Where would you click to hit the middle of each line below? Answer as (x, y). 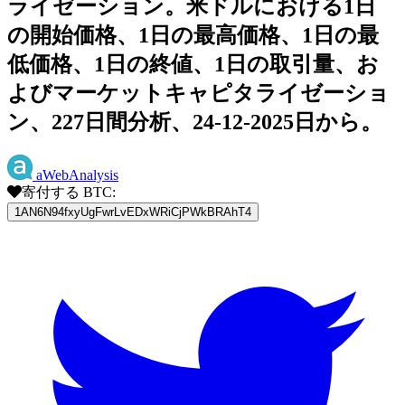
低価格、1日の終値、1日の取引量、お (193, 64)
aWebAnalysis (77, 174)
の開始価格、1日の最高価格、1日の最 (193, 35)
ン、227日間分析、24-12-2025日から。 (195, 122)
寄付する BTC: (69, 192)
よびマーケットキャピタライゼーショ (198, 93)
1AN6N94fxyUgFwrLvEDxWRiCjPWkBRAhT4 (133, 212)
